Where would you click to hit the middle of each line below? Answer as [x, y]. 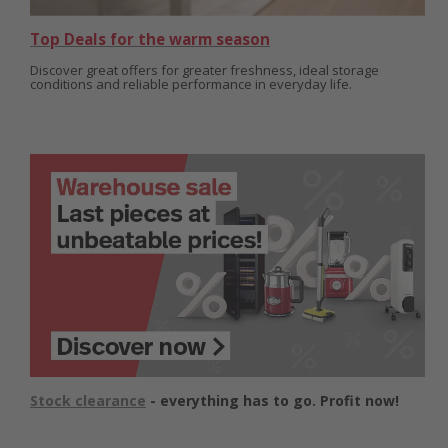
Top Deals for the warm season [150, 39]
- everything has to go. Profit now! [274, 400]
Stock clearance [88, 400]
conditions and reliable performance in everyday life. [191, 84]
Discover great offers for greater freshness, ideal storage [204, 70]
